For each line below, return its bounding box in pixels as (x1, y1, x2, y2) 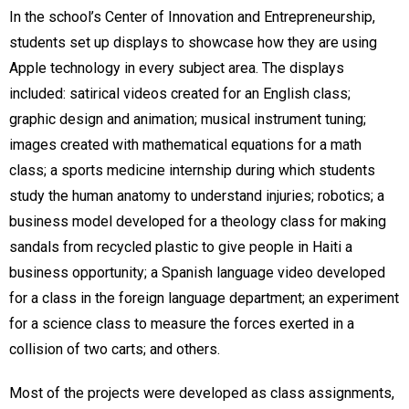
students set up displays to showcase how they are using (9, 34, 377, 52)
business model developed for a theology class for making (9, 213, 386, 231)
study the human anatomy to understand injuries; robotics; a (9, 187, 384, 205)
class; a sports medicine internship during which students (9, 162, 375, 180)
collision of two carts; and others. (9, 341, 220, 359)
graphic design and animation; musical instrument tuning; (9, 110, 366, 129)
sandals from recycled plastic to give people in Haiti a (9, 238, 352, 257)
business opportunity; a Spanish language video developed (9, 264, 385, 282)
